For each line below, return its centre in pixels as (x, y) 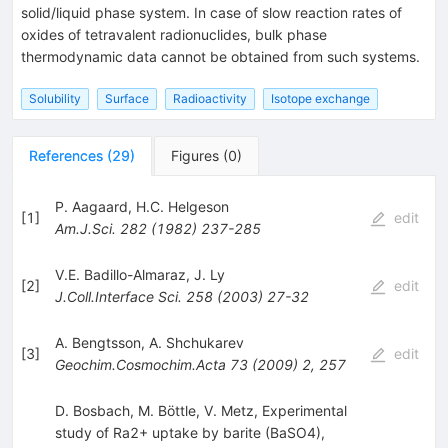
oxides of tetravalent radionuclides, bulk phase (174, 34)
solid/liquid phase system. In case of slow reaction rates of (211, 12)
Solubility (55, 98)
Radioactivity (210, 98)
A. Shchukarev (196, 342)
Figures (195, 155)
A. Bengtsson (97, 342)
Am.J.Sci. (85, 228)
